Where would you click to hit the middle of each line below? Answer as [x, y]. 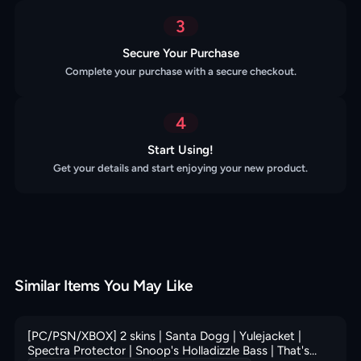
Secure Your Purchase [180, 53]
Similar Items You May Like [104, 286]
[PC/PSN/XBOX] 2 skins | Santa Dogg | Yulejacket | [164, 336]
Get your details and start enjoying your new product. [180, 168]
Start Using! [180, 150]
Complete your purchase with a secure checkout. [180, 71]
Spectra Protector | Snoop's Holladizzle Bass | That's [168, 351]
